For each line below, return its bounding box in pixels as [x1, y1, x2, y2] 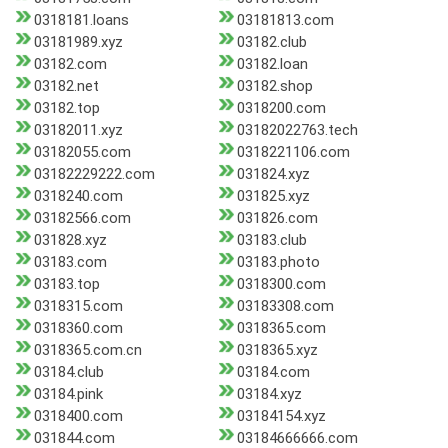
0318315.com [34, 297, 123, 316]
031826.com [236, 209, 318, 228]
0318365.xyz [236, 341, 318, 360]
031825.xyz [236, 187, 310, 206]
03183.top [34, 275, 100, 294]
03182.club [236, 33, 307, 52]
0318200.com [236, 99, 326, 118]
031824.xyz [236, 165, 310, 184]
